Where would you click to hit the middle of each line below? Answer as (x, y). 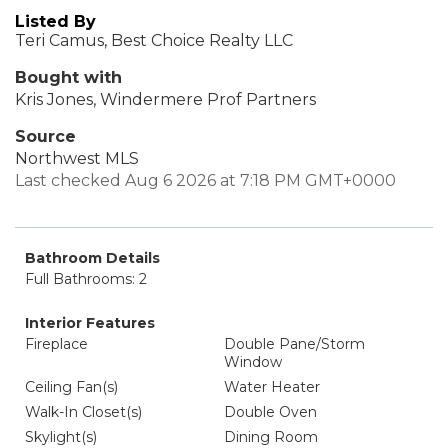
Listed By (55, 21)
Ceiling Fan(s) (71, 387)
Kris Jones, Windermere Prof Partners (165, 99)
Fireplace (56, 344)
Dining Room (271, 437)
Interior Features (90, 323)
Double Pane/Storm (294, 344)
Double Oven (270, 412)
